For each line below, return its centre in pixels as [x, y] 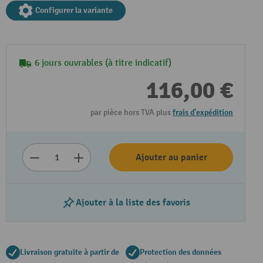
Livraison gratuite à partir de [70, 252]
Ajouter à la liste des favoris [133, 203]
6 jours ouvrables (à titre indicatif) [103, 63]
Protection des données [181, 252]
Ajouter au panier [171, 157]
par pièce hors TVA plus [131, 112]
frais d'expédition [203, 112]
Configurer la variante [74, 10]
